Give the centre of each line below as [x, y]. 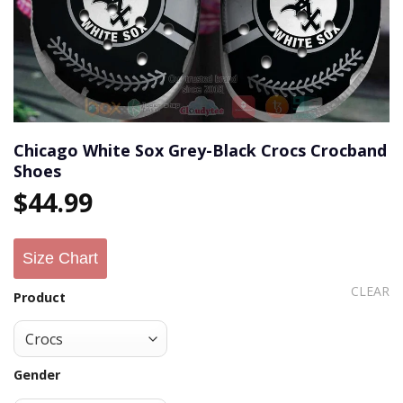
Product [40, 297]
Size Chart [60, 259]
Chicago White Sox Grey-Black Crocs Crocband [200, 150]
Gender [37, 375]
